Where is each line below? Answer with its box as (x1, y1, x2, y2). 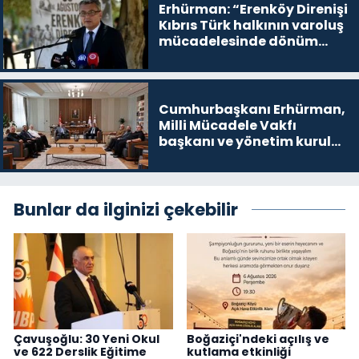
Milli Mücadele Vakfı (158, 115, 296, 135)
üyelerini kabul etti (158, 147, 287, 167)
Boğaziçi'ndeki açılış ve (186, 330, 329, 347)
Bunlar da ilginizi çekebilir (14, 198, 238, 222)
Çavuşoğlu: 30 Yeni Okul (14, 330, 159, 347)
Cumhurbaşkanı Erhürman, (158, 99, 345, 119)
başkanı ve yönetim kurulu (158, 131, 340, 151)
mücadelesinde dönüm (158, 31, 318, 50)
